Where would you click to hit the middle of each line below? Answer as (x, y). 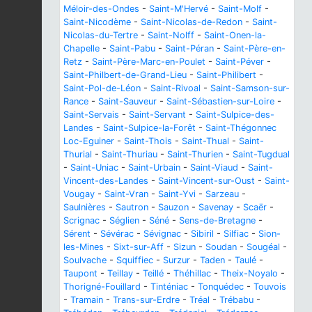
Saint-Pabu (132, 49)
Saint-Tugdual (261, 155)
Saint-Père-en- (255, 49)
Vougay (79, 194)
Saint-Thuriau (130, 155)
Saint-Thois (148, 141)
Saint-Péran (189, 49)
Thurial (78, 155)
